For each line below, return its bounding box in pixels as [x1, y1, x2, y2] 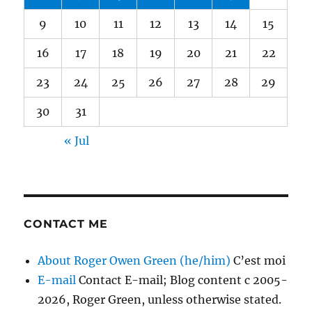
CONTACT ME [24, 217, 108, 231]
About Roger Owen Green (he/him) [38, 253, 231, 268]
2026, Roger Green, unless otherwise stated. [38, 292, 282, 307]
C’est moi [231, 253, 286, 268]
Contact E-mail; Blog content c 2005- [76, 273, 288, 288]
